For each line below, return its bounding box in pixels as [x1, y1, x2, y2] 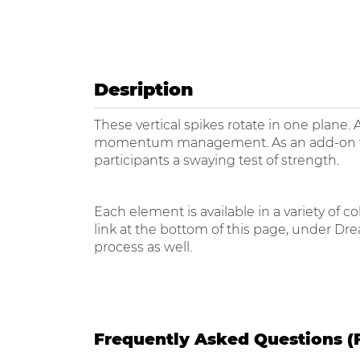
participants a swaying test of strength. [94, 153, 339, 168]
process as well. [94, 239, 192, 255]
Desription [94, 79, 193, 100]
